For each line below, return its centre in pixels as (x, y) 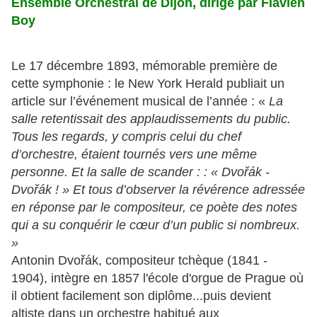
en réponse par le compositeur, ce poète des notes (154, 208)
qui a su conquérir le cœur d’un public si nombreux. (156, 225)
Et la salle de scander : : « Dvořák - (171, 172)
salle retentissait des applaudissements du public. (151, 119)
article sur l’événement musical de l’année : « (140, 102)
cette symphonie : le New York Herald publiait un (148, 84)
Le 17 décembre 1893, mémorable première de (144, 66)
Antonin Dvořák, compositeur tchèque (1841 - (139, 261)
